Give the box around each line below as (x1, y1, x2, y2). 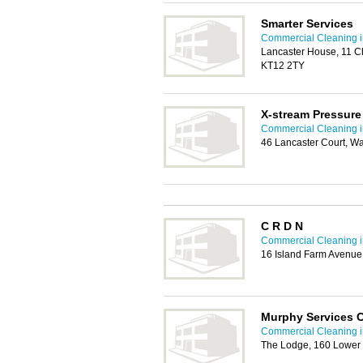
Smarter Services (261, 17, 353, 30)
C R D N (261, 220, 303, 233)
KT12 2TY (261, 60, 305, 71)
